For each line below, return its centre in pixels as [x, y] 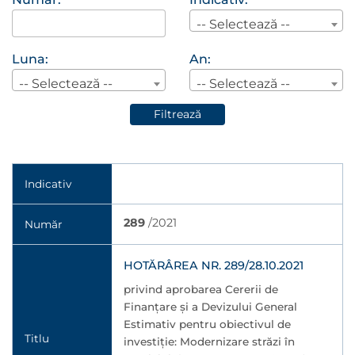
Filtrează [177, 114]
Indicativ [48, 184]
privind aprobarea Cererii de [200, 289]
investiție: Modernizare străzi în [209, 342]
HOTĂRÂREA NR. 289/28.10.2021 [213, 265]
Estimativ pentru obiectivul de [207, 324]
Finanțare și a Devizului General [210, 307]
